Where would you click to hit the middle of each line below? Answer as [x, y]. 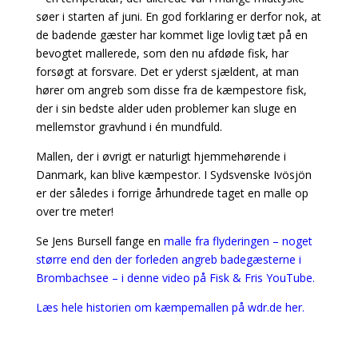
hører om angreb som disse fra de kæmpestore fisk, [171, 90]
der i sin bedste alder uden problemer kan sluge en [166, 108]
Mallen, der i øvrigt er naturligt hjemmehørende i [161, 156]
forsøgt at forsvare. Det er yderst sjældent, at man [167, 72]
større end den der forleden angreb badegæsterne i [168, 259]
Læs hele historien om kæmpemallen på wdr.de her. [170, 307]
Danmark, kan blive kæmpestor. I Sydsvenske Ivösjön [173, 175]
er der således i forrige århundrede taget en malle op [172, 193]
